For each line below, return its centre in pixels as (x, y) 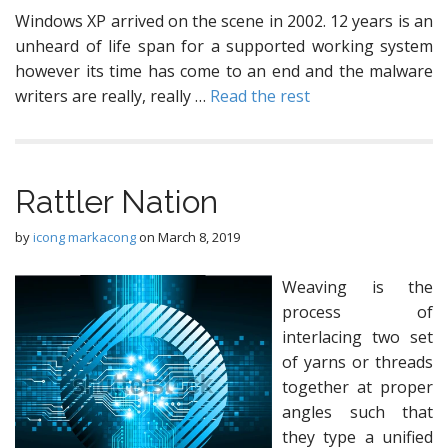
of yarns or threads (357, 362)
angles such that (357, 412)
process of (357, 312)
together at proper (357, 387)
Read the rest (260, 96)
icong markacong (84, 237)
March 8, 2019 (199, 237)
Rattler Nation (116, 201)
